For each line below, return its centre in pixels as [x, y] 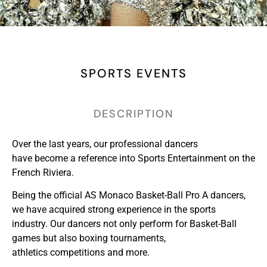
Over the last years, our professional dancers [105, 144]
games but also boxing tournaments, [89, 238]
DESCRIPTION [133, 114]
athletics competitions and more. [81, 253]
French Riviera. [43, 172]
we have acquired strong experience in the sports [114, 210]
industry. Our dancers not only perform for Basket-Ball [124, 224]
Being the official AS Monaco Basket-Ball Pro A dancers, [129, 195]
